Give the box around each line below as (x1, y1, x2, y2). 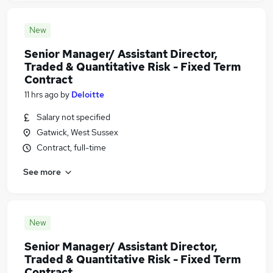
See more (23, 166, 61, 177)
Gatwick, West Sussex (37, 127, 118, 138)
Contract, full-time (37, 142, 106, 153)
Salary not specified (37, 112, 110, 122)
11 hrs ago (24, 89, 58, 100)
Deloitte (71, 89, 104, 100)
